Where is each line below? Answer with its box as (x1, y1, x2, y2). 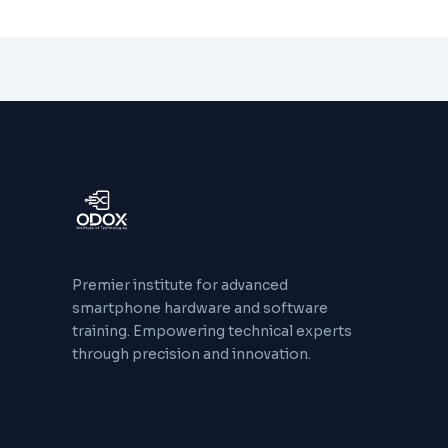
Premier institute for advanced (72, 276, 288, 295)
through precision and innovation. (72, 345, 311, 364)
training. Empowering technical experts (72, 322, 352, 341)
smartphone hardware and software (72, 299, 328, 318)
